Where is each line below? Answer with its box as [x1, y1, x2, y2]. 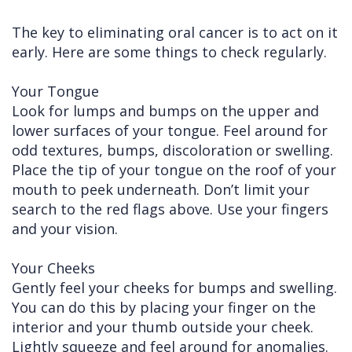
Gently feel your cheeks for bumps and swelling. [12, 278, 337, 297]
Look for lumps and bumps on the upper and [12, 101, 319, 120]
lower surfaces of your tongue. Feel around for [12, 121, 328, 140]
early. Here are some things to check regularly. [12, 42, 327, 61]
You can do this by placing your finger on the [12, 298, 316, 317]
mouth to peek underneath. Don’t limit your [12, 180, 310, 199]
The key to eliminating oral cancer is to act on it [12, 23, 338, 42]
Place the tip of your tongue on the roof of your [12, 160, 336, 179]
